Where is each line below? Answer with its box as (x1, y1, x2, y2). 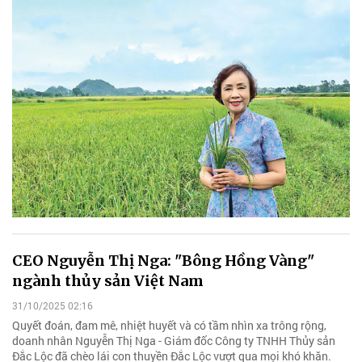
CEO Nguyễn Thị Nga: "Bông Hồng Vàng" (12, 250, 314, 270)
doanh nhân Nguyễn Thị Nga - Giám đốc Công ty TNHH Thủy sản (12, 333, 335, 349)
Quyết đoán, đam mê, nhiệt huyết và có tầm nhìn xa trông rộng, (12, 318, 326, 334)
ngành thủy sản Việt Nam (12, 271, 204, 290)
